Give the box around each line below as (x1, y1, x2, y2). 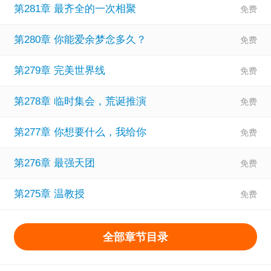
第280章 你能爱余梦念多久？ (13, 34, 146, 46)
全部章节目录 (103, 230, 168, 243)
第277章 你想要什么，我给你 (13, 126, 146, 139)
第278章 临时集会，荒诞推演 (13, 96, 146, 108)
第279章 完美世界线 (13, 65, 105, 77)
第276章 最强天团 (13, 157, 95, 169)
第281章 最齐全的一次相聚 (13, 3, 136, 15)
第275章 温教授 (13, 188, 85, 200)
